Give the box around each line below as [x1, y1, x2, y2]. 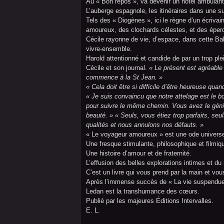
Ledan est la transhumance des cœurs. [86, 187, 199, 195]
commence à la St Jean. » [86, 73, 162, 81]
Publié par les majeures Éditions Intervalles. [86, 197, 213, 204]
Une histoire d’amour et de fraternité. [86, 149, 191, 157]
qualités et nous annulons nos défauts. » [86, 121, 203, 128]
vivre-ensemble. [86, 45, 132, 52]
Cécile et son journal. [86, 64, 149, 71]
